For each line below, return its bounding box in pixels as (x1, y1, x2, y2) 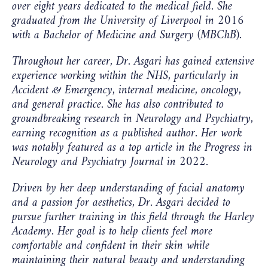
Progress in (205, 137, 252, 159)
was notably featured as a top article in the (12, 137, 205, 159)
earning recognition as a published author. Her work (12, 123, 242, 144)
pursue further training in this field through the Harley (12, 206, 254, 228)
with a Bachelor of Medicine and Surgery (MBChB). (12, 25, 242, 46)
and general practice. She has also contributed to (12, 94, 224, 115)
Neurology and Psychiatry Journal (12, 151, 167, 173)
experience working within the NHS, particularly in (12, 65, 239, 87)
